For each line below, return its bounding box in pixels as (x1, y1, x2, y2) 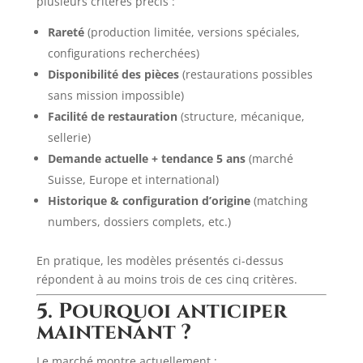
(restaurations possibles (178, 66, 313, 82)
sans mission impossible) (47, 88, 184, 103)
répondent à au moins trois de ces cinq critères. (36, 271, 297, 287)
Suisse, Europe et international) (47, 172, 219, 187)
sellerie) (47, 130, 91, 145)
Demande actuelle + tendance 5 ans (47, 151, 246, 166)
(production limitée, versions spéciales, (83, 24, 300, 40)
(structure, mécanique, (177, 109, 305, 124)
